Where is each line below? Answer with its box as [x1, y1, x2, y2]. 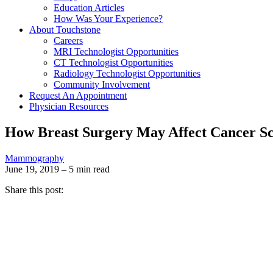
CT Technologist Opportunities [54, 57, 173, 68]
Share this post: [5, 184, 63, 195]
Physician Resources [29, 101, 108, 112]
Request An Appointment [29, 90, 127, 101]
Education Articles [54, 2, 124, 13]
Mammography [5, 152, 64, 163]
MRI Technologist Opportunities [54, 46, 179, 57]
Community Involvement [54, 79, 150, 90]
